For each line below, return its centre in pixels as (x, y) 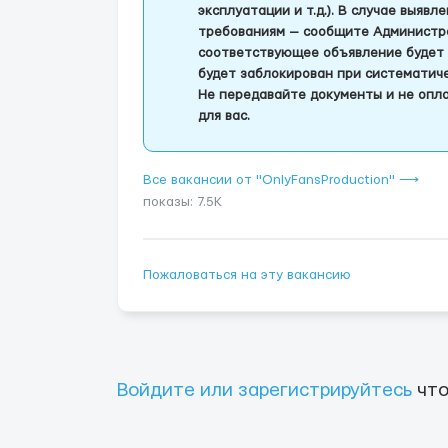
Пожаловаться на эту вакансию (247, 275)
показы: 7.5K (182, 202)
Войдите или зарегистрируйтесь (264, 390)
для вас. (224, 116)
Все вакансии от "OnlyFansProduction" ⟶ (281, 180)
